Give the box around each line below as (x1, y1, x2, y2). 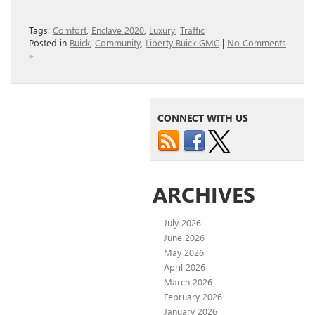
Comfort (53, 23, 86, 36)
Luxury (149, 23, 175, 36)
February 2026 (164, 290, 222, 302)
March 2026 (164, 275, 212, 288)
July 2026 (164, 216, 201, 229)
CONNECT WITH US (157, 110, 248, 124)
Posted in (29, 36, 70, 49)
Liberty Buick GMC (146, 36, 219, 49)
